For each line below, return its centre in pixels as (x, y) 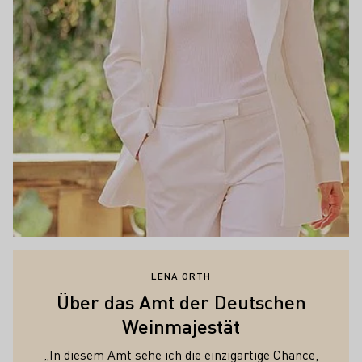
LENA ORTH (181, 276)
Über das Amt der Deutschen (181, 301)
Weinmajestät (181, 326)
